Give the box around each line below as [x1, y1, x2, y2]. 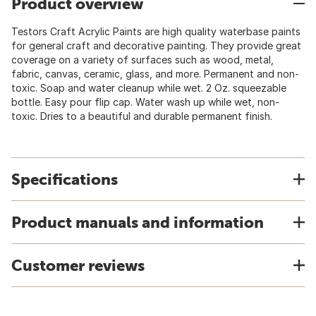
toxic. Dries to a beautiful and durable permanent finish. [11, 110, 272, 122]
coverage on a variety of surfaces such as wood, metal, [11, 54, 274, 66]
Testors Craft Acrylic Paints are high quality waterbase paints [11, 25, 300, 37]
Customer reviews [11, 256, 145, 274]
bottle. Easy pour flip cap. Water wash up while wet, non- [11, 96, 279, 108]
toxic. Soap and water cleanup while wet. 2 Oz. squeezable [11, 82, 286, 94]
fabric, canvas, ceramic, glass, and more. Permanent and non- [11, 68, 299, 80]
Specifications [11, 170, 118, 188]
